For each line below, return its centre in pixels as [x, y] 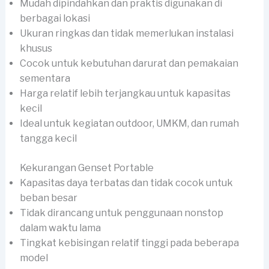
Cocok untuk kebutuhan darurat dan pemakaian [129, 64]
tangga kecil [48, 139]
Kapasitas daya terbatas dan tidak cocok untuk [126, 183]
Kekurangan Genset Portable [86, 168]
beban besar [48, 198]
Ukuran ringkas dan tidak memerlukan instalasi [126, 34]
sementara [45, 79]
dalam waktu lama [60, 228]
